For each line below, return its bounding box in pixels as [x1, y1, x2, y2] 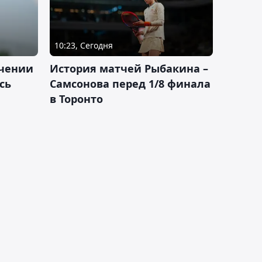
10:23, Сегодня [54, 39, 113, 51]
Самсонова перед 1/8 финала [50, 76, 211, 91]
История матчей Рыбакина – [50, 61, 208, 75]
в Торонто [50, 91, 103, 106]
